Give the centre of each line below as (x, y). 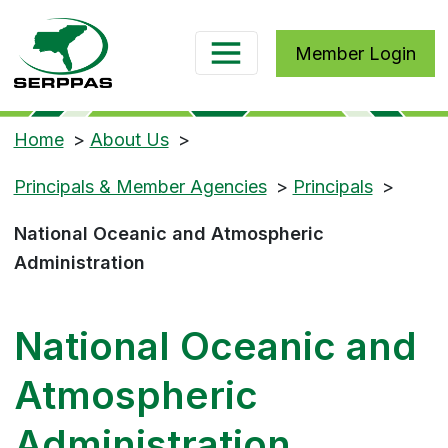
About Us (129, 139)
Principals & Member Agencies (140, 186)
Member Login (355, 53)
